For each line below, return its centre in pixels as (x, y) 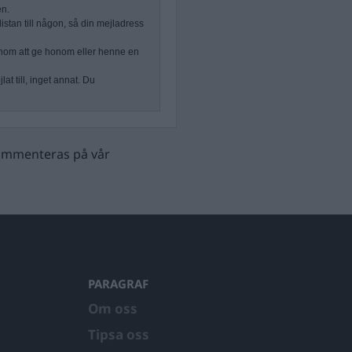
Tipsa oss (119, 334)
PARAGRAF (118, 284)
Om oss (113, 308)
